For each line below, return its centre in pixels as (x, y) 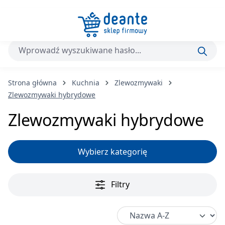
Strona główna (32, 83)
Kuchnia (86, 83)
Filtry (121, 184)
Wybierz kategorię (113, 151)
